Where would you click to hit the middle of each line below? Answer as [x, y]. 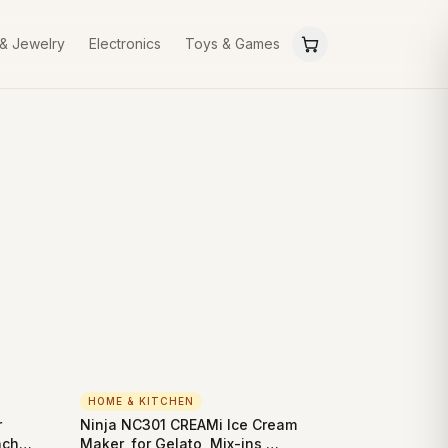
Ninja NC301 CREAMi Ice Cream [188, 424]
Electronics [125, 43]
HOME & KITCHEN [141, 401]
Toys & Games [232, 43]
